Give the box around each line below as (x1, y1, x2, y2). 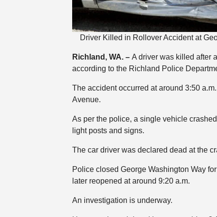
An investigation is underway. (72, 196, 172, 204)
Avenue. (72, 95, 101, 104)
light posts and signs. (72, 126, 144, 135)
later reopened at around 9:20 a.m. (72, 176, 192, 185)
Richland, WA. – (72, 52, 132, 61)
